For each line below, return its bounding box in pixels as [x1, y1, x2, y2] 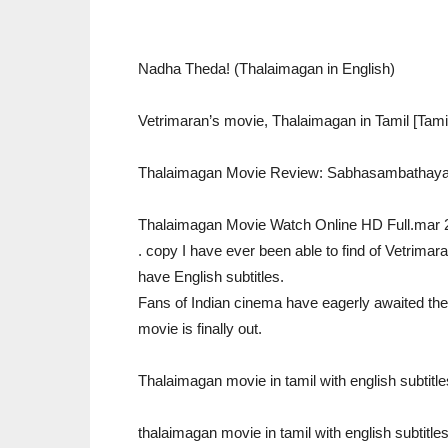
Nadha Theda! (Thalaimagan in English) [138, 60, 395, 77]
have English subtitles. [138, 268, 284, 285]
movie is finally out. [138, 320, 262, 337]
